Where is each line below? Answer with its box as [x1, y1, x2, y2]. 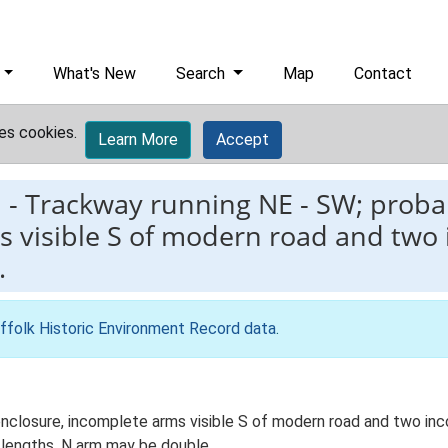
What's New [53, 64, 137, 83]
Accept [216, 130, 269, 149]
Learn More [98, 130, 178, 149]
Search [176, 64, 230, 83]
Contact [354, 64, 413, 83]
